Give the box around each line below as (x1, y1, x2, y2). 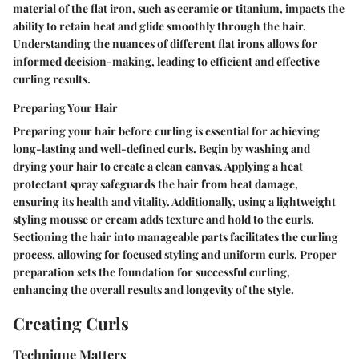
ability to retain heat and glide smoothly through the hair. (13, 18, 306, 34)
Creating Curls (13, 311, 129, 334)
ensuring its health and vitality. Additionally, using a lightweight (13, 193, 336, 209)
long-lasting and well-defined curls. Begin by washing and (13, 140, 310, 156)
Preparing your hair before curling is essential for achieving (13, 123, 320, 139)
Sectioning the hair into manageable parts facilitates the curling (13, 228, 338, 244)
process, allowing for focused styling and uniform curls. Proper (13, 246, 337, 262)
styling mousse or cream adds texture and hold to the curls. (13, 211, 314, 227)
